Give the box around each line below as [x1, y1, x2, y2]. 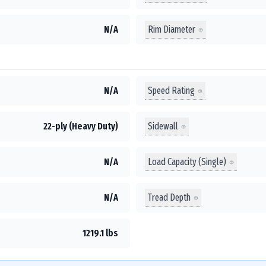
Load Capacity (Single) [148, 156, 226, 167]
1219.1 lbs [83, 227, 118, 239]
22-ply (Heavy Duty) [43, 121, 118, 132]
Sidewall [148, 120, 178, 132]
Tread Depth [148, 191, 191, 203]
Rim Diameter [148, 23, 195, 35]
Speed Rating [148, 84, 195, 96]
